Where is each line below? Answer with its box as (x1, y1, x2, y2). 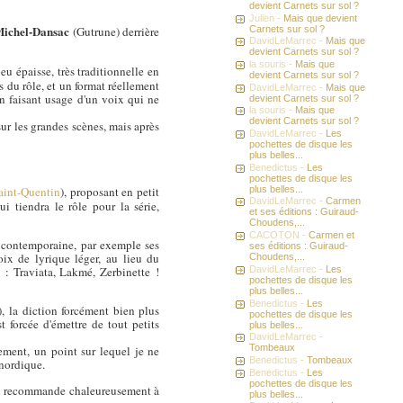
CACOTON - (249, 229, 309, 241)
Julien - (249, 12, 284, 23)
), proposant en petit (59, 184, 160, 201)
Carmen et (309, 229, 355, 241)
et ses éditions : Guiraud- (249, 206, 360, 218)
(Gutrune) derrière (68, 22, 160, 40)
